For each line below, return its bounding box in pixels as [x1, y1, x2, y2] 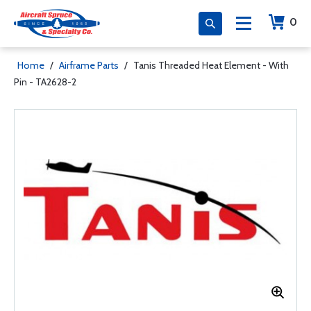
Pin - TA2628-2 [14, 76, 76, 88]
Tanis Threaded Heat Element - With [133, 59, 289, 72]
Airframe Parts [59, 59, 119, 72]
